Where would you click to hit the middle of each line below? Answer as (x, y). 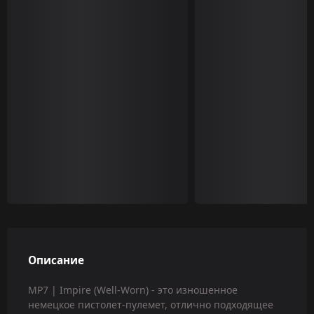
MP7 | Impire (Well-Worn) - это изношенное (133, 289)
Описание (56, 260)
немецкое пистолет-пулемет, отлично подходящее (151, 304)
